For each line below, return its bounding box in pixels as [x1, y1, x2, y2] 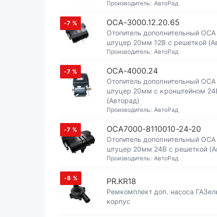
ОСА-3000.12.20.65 [107, 17, 180, 27]
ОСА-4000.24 [107, 66, 158, 76]
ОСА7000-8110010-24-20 [107, 124, 201, 134]
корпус [107, 197, 131, 205]
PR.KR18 [107, 176, 137, 186]
